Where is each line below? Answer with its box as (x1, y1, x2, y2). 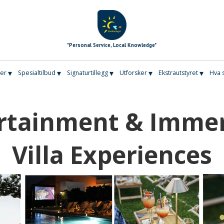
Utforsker (119, 68, 147, 77)
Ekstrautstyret (158, 68, 198, 77)
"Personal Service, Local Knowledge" (67, 41, 157, 48)
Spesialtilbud (17, 68, 55, 77)
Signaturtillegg (66, 68, 108, 77)
